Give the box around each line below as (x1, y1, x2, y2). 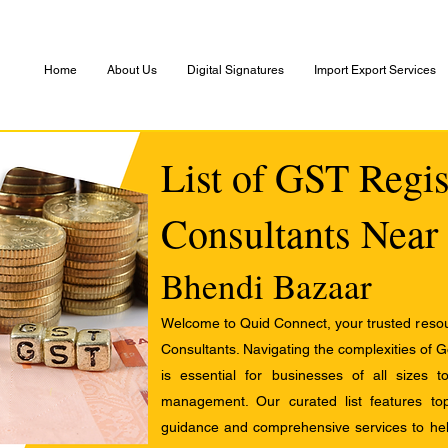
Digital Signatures (187, 63, 284, 77)
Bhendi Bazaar (161, 262, 372, 309)
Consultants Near (161, 206, 438, 259)
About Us (107, 63, 157, 77)
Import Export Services (314, 63, 436, 77)
